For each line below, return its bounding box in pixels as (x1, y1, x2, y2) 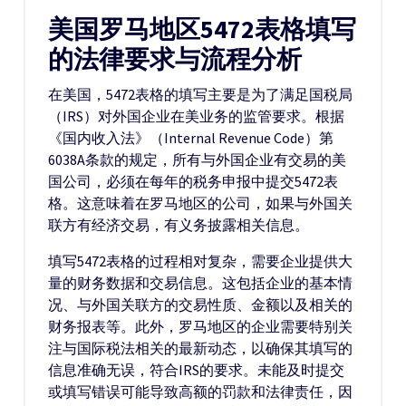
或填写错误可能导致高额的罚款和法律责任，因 (48, 382, 353, 401)
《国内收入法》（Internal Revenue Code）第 (48, 129, 333, 147)
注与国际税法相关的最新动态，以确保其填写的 (48, 339, 353, 357)
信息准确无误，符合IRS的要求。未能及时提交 (48, 361, 344, 379)
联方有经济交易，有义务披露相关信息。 (48, 216, 309, 234)
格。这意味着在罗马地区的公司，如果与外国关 (48, 194, 353, 212)
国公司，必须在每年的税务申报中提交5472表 (48, 172, 338, 190)
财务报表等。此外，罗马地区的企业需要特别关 (48, 317, 353, 335)
